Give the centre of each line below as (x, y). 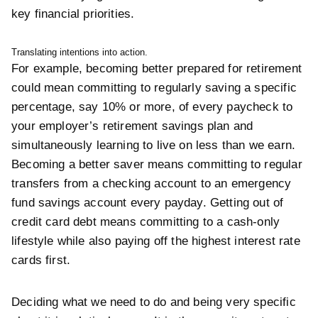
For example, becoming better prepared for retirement (157, 68)
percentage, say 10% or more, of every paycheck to (152, 107)
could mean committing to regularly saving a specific (154, 88)
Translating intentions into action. (79, 52)
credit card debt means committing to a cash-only (146, 222)
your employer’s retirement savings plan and (132, 126)
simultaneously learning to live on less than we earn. (154, 145)
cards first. (41, 260)
